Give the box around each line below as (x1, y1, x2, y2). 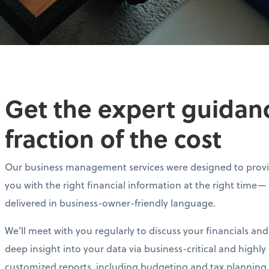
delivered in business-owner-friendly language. (5, 196, 216, 210)
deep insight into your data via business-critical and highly (5, 241, 266, 256)
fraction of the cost (5, 120, 222, 156)
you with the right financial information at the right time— (5, 178, 266, 192)
